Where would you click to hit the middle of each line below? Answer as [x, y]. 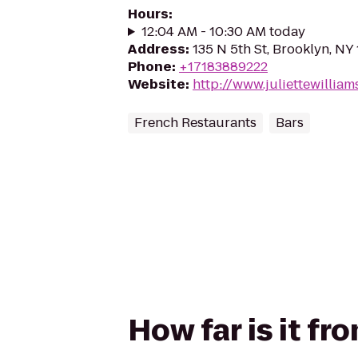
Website [157, 84]
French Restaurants [195, 123]
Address [157, 49]
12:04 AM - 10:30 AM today [223, 32]
